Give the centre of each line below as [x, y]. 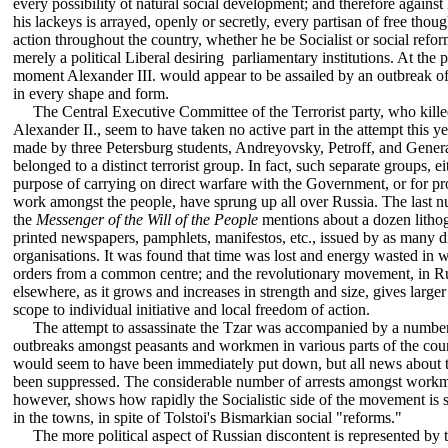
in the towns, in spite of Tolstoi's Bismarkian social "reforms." [207, 418]
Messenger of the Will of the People [147, 220]
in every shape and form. [91, 94]
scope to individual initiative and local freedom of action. [191, 310]
